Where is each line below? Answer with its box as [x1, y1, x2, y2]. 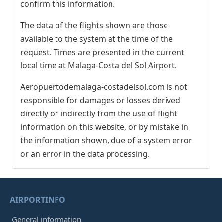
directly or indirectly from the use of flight [20, 108, 177, 119]
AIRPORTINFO [10, 194, 65, 206]
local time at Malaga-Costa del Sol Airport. [20, 60, 177, 71]
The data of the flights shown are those [20, 20, 168, 31]
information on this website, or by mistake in [20, 121, 188, 133]
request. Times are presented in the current [20, 47, 184, 58]
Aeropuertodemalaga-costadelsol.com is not [20, 81, 187, 93]
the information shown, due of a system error [20, 135, 192, 146]
